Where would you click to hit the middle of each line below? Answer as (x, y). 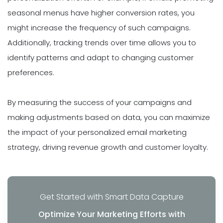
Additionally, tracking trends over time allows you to (102, 43)
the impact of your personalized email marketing (97, 132)
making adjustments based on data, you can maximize (109, 117)
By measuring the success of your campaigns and (100, 103)
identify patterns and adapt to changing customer (101, 58)
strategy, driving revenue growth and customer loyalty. (108, 147)
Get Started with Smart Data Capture (111, 197)
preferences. (31, 73)
